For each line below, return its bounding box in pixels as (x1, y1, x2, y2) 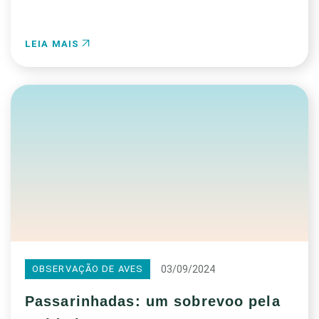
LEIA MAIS (25, 38, 83, 49)
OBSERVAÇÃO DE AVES (32, 263, 144, 274)
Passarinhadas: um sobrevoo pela (25, 293, 281, 309)
